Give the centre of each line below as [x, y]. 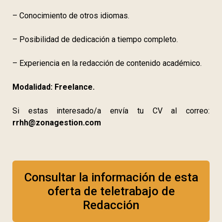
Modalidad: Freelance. [54, 87]
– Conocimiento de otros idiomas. [71, 15]
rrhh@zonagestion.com [57, 122]
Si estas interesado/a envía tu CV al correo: [111, 111]
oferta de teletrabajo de [111, 191]
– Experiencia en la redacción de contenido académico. [107, 63]
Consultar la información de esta [111, 177]
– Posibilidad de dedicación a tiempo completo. [95, 39]
